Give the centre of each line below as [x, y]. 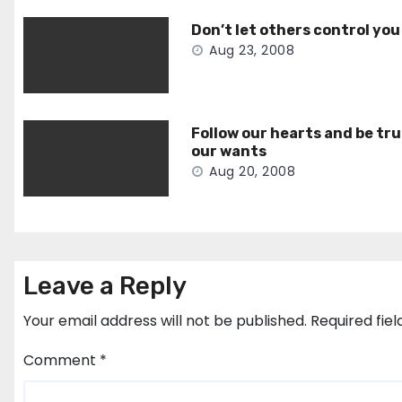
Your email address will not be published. [165, 321]
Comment [61, 360]
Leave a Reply [105, 286]
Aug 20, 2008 [253, 171]
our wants [229, 151]
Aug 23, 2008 [252, 50]
